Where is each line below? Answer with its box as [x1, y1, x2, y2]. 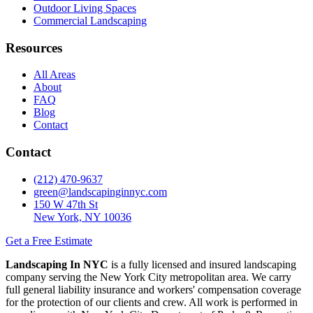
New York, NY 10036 [34, 210, 131, 223]
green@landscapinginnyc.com [34, 185, 167, 198]
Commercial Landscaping [34, 14, 147, 27]
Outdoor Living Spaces [34, 1, 136, 14]
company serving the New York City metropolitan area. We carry [6, 270, 291, 283]
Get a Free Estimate [6, 234, 92, 247]
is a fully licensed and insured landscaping [108, 258, 296, 270]
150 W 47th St [34, 198, 98, 210]
